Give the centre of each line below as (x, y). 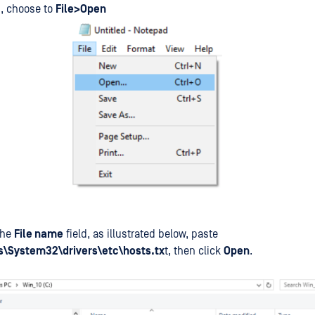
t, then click (194, 251)
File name (39, 234)
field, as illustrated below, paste (141, 234)
